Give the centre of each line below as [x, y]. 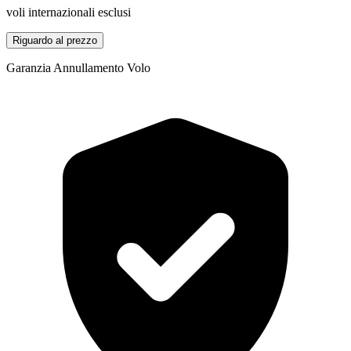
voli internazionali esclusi [69, 12]
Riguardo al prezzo [55, 40]
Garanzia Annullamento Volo [78, 67]
